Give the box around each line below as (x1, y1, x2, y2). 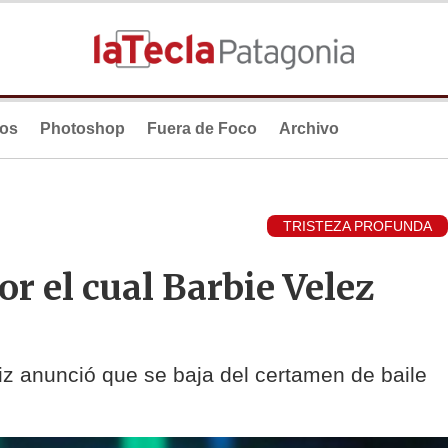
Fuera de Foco (147, 120, 257, 137)
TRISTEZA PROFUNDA (283, 218, 432, 235)
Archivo (279, 120, 339, 137)
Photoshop (40, 120, 125, 137)
